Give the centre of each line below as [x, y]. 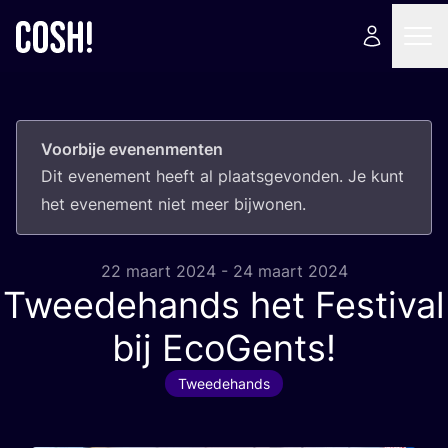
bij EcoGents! [224, 348]
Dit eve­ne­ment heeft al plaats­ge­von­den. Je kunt [222, 176]
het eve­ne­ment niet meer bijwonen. [173, 204]
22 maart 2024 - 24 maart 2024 [224, 271]
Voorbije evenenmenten [132, 149]
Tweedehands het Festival [224, 305]
